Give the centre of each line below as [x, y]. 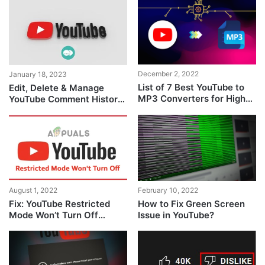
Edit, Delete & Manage [57, 88]
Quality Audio [167, 110]
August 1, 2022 [33, 190]
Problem [27, 227]
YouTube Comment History [66, 99]
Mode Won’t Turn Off [54, 215]
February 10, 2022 [168, 190]
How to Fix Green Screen [191, 204]
